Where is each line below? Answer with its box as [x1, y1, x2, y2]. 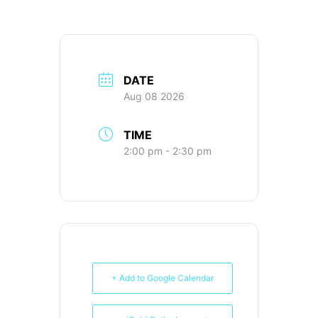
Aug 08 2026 [124, 90, 185, 103]
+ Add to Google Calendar [111, 273, 214, 284]
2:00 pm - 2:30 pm [124, 145, 212, 158]
